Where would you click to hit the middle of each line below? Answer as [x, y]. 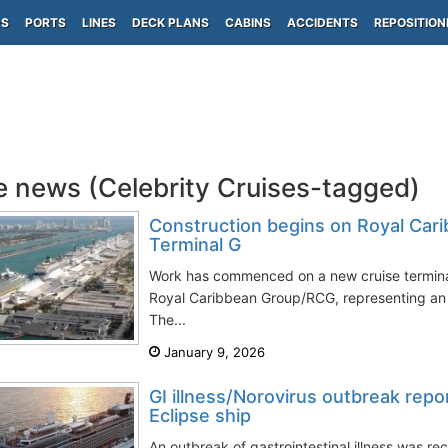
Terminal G [195, 244]
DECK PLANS [170, 22]
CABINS [248, 22]
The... [167, 319]
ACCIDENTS [322, 22]
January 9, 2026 [212, 352]
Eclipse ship [200, 415]
